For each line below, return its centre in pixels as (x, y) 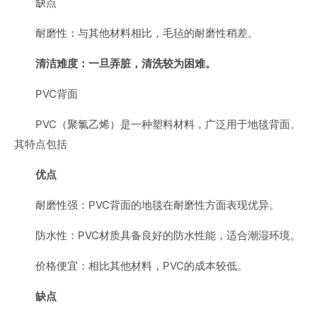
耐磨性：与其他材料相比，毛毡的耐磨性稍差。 (147, 33)
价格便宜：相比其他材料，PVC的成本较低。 (142, 266)
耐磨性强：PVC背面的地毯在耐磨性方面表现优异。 (157, 205)
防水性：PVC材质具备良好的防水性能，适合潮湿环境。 (168, 235)
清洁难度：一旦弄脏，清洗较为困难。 (126, 63)
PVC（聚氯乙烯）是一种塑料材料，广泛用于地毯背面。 (168, 124)
